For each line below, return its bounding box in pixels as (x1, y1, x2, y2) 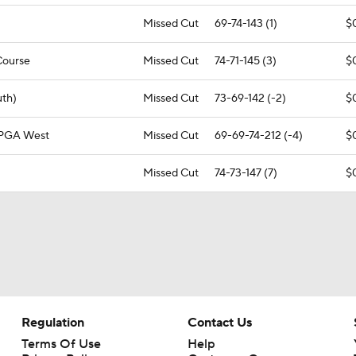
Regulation (21, 315, 84, 331)
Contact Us (187, 315, 252, 331)
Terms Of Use (21, 336, 101, 352)
